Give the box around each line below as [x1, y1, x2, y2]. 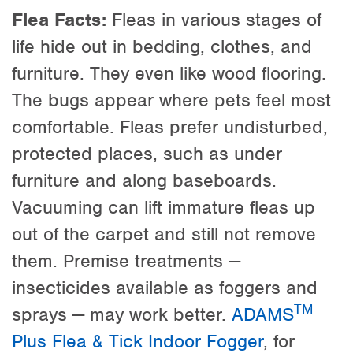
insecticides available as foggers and [12, 275, 318, 299]
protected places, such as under [12, 141, 282, 165]
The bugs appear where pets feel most [12, 87, 331, 112]
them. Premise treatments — [12, 248, 240, 273]
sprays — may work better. [12, 302, 232, 326]
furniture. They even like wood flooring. [12, 61, 326, 85]
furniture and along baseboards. [12, 168, 277, 192]
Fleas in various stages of [106, 7, 321, 32]
